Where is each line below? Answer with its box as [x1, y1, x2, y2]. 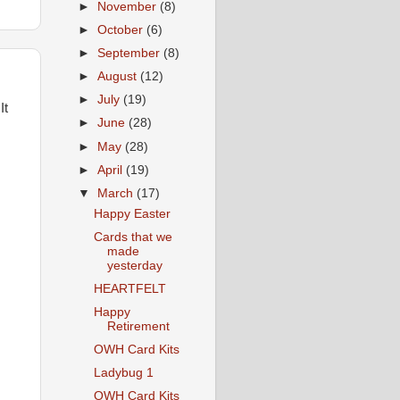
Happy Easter [93, 206, 171, 221]
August [97, 70, 141, 84]
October [97, 22, 147, 37]
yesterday [106, 258, 162, 272]
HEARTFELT [93, 281, 166, 296]
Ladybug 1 [93, 366, 154, 380]
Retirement [106, 319, 170, 333]
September [97, 46, 164, 60]
